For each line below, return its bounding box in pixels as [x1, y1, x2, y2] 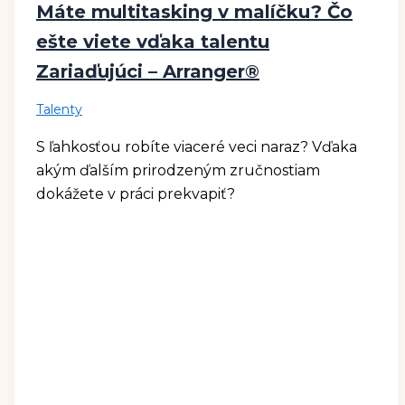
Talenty [35, 101, 82, 118]
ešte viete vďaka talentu [35, 31, 269, 53]
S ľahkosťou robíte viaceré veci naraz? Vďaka [35, 138, 357, 156]
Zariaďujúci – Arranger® [35, 61, 259, 83]
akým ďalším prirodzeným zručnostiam [35, 162, 320, 180]
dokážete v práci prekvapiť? [35, 185, 235, 203]
